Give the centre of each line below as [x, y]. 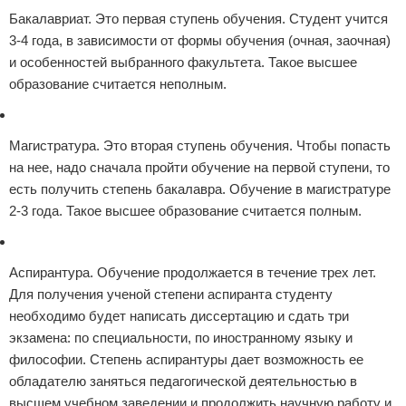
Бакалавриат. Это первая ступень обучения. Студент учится [198, 19]
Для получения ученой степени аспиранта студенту [171, 294]
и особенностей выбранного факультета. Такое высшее [183, 62]
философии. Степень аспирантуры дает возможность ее [186, 359]
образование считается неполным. [118, 84]
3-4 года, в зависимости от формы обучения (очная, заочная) [200, 40]
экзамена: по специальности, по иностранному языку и [181, 338]
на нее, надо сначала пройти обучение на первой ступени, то [199, 167]
